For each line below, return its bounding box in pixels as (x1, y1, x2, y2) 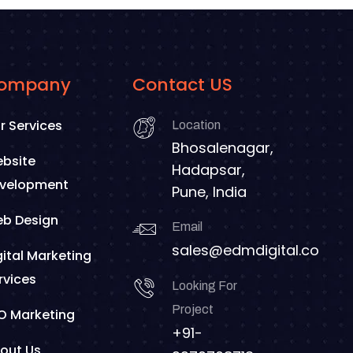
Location (172, 118, 221, 132)
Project (172, 303, 214, 316)
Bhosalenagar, (172, 138, 273, 158)
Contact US (132, 72, 232, 97)
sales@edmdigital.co (172, 240, 319, 260)
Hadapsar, (172, 160, 245, 180)
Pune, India (172, 182, 247, 202)
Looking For (172, 279, 237, 292)
